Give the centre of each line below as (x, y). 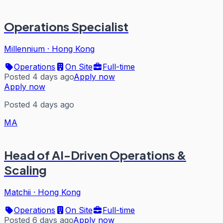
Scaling (25, 169)
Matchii (17, 192)
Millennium (24, 49)
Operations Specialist (66, 27)
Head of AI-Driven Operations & (95, 155)
